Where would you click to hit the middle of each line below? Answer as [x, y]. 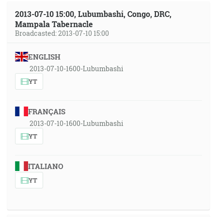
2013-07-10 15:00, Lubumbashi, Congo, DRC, [93, 14]
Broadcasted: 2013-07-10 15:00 [62, 33]
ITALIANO [46, 166]
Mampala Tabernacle [54, 24]
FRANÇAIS [46, 111]
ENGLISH [44, 57]
